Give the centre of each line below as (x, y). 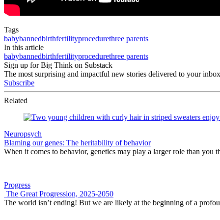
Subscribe (19, 82)
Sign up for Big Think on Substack (58, 65)
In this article (24, 47)
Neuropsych (23, 134)
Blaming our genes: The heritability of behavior (77, 142)
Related (16, 100)
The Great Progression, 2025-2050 (59, 193)
